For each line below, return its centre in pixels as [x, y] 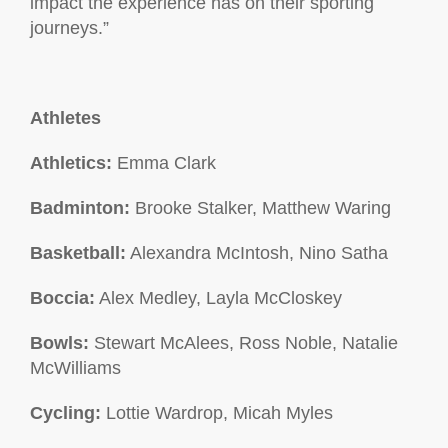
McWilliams [75, 368]
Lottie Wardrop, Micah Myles [217, 413]
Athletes [65, 118]
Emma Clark [164, 163]
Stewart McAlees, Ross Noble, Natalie [243, 343]
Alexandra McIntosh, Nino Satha [257, 253]
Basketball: [78, 253]
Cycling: [65, 413]
